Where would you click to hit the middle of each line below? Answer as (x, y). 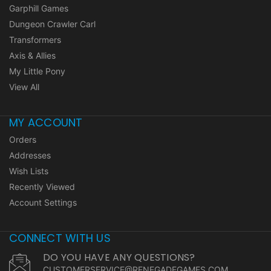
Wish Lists (29, 171)
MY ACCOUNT (46, 123)
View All (24, 87)
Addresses (30, 155)
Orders (23, 140)
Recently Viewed (42, 187)
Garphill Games (39, 8)
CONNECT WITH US (60, 238)
